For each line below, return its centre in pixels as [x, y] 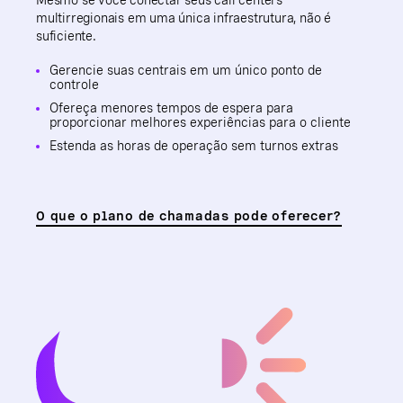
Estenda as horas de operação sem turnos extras [194, 146]
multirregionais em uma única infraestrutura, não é [184, 18]
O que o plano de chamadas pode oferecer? [189, 216]
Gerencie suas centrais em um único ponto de [186, 70]
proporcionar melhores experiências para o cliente [200, 122]
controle [74, 85]
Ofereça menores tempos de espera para [171, 108]
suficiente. [66, 36]
